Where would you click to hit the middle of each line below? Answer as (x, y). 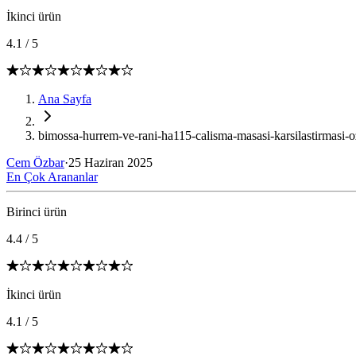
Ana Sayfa (65, 99)
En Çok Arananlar (52, 177)
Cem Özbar (35, 163)
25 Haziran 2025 (110, 163)
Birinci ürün (37, 212)
